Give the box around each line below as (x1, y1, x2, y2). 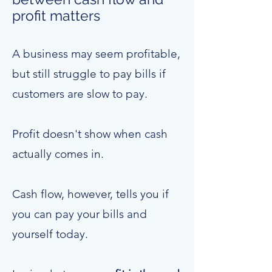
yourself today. (12, 227, 91, 241)
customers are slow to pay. (12, 87, 151, 101)
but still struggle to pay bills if (12, 67, 166, 81)
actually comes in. (12, 147, 107, 161)
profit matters (12, 7, 100, 24)
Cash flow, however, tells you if (12, 187, 169, 201)
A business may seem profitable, (12, 47, 180, 61)
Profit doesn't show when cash (12, 127, 168, 141)
